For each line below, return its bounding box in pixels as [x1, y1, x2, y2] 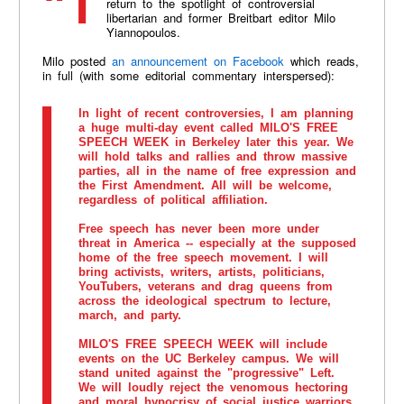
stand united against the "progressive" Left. [78, 366, 335, 381]
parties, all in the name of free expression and [78, 164, 356, 179]
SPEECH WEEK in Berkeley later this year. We [78, 135, 353, 150]
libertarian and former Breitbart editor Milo [106, 9, 335, 27]
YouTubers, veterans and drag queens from [78, 280, 333, 294]
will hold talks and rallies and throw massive [78, 150, 347, 164]
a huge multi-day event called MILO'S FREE [78, 121, 338, 135]
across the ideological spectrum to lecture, [78, 294, 331, 308]
